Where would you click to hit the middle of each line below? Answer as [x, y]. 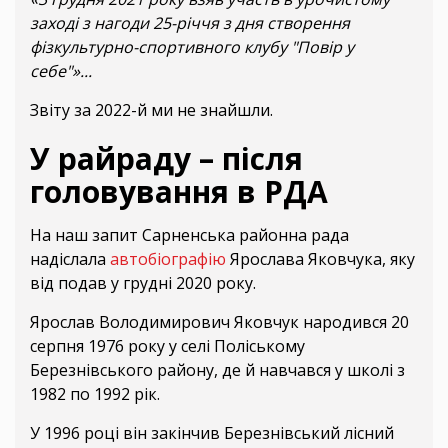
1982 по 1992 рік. [95, 394]
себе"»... [61, 71]
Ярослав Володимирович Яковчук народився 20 [219, 322]
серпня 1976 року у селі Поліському [167, 346]
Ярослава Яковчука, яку [320, 259]
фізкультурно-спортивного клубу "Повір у [192, 47]
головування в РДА [179, 192]
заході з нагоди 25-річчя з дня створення [190, 23]
